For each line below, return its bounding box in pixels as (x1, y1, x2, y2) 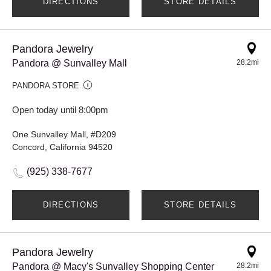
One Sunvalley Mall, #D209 (12, 129, 116, 139)
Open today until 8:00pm (12, 104, 108, 115)
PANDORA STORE (12, 80, 79, 90)
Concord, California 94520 (12, 142, 113, 152)
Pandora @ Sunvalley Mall (12, 57, 127, 68)
